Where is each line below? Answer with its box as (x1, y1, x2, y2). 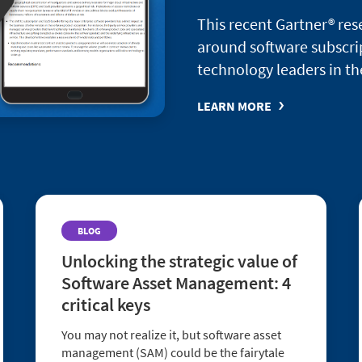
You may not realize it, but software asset (61, 326, 281, 343)
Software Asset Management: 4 (61, 271, 291, 294)
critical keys (61, 293, 150, 316)
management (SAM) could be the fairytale (61, 343, 284, 360)
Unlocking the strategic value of (61, 249, 297, 272)
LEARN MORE (197, 97, 271, 114)
